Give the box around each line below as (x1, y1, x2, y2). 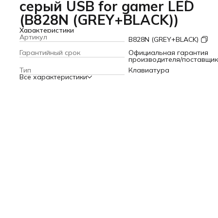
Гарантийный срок (19, 48, 80, 57)
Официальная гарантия (128, 48, 208, 57)
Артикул (19, 33, 47, 41)
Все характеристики (19, 73, 87, 81)
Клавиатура (128, 66, 169, 74)
